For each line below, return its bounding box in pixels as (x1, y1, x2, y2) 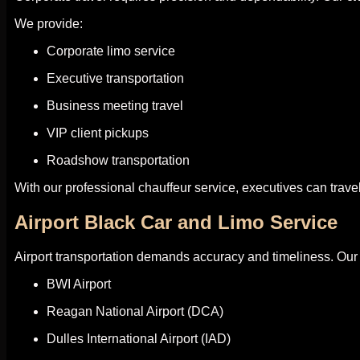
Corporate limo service (47, 44, 175, 58)
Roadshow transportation (47, 153, 190, 167)
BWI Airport (47, 276, 111, 291)
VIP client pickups (47, 126, 149, 140)
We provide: (14, 17, 83, 31)
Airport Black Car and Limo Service (14, 211, 337, 233)
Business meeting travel (47, 99, 183, 112)
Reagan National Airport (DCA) (47, 304, 223, 318)
